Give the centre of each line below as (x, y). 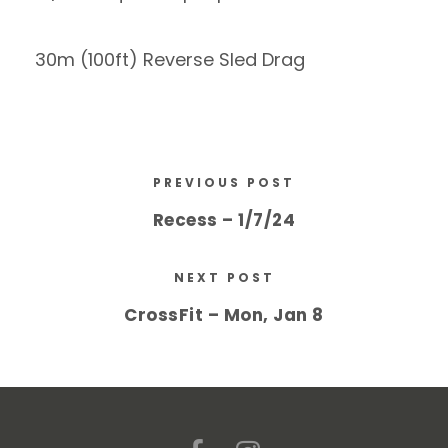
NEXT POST (224, 277)
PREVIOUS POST (224, 182)
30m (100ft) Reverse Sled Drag (170, 59)
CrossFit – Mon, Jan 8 (224, 315)
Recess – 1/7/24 (224, 220)
